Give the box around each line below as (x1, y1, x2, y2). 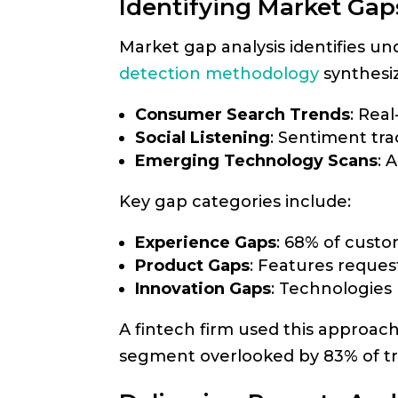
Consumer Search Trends (135, 105, 351, 124)
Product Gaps (135, 256, 251, 275)
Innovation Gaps (135, 279, 272, 298)
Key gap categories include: (119, 192, 352, 211)
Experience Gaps (135, 233, 277, 252)
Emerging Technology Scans (135, 151, 378, 171)
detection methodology (119, 64, 320, 84)
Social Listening (135, 128, 271, 147)
